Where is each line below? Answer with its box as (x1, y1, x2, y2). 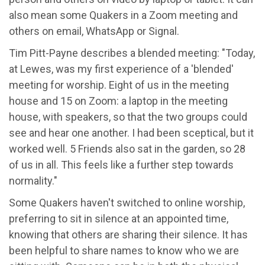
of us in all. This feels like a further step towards (9, 158, 234, 171)
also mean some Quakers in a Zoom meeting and (9, 8, 238, 21)
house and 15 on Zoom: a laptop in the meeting (9, 94, 228, 107)
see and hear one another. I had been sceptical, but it (9, 126, 254, 139)
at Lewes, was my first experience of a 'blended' (9, 62, 234, 75)
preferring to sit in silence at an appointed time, (9, 212, 228, 225)
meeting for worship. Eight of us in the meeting (9, 78, 229, 91)
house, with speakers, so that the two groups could (9, 110, 247, 123)
